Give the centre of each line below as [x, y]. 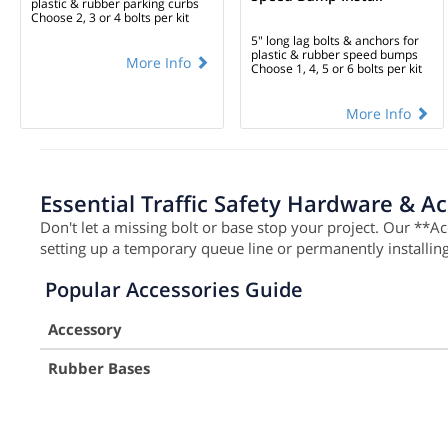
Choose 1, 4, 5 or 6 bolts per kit [336, 68]
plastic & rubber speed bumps [334, 54]
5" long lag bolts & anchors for [335, 40]
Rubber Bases [99, 367]
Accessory [85, 328]
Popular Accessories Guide [174, 289]
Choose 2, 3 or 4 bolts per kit [110, 17]
